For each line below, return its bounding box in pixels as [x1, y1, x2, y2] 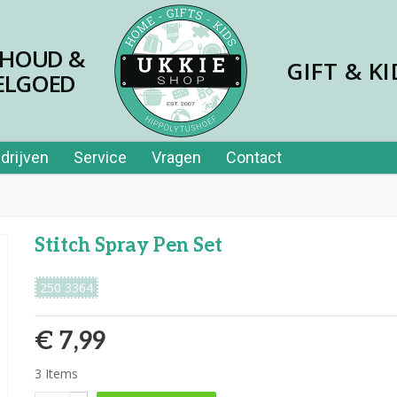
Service [74, 148, 127, 167]
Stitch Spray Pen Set [34, 234, 222, 257]
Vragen [152, 148, 201, 167]
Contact [226, 148, 282, 167]
